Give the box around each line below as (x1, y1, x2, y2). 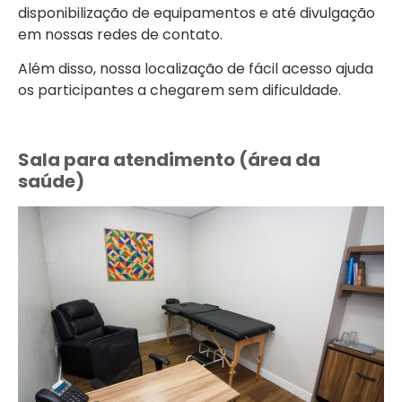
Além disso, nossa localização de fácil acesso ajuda (18, 58, 373, 80)
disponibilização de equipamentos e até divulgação (18, 2, 375, 23)
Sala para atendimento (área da (18, 146, 320, 172)
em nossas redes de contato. (18, 23, 223, 45)
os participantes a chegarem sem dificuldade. (18, 80, 341, 101)
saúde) (18, 168, 84, 194)
